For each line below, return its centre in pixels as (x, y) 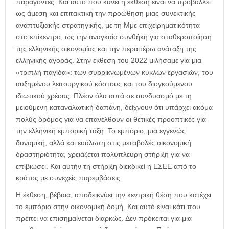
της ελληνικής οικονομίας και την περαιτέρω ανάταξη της (106, 48)
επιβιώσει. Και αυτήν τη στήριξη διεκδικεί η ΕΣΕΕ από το (106, 166)
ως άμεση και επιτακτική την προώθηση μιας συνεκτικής (106, 13)
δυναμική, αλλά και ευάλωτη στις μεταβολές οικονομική (104, 142)
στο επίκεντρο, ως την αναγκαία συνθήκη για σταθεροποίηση (114, 37)
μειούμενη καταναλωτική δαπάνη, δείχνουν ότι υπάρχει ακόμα (114, 107)
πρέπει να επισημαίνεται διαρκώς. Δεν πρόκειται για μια (104, 218)
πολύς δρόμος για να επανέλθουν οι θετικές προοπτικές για (111, 119)
